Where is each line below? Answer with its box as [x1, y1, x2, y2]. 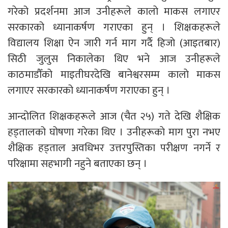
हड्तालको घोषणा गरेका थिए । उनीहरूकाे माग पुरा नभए [8, 123, 220, 141]
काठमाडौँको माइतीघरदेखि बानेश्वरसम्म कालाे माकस [8, 66, 220, 84]
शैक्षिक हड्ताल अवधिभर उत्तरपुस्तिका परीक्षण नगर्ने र [8, 139, 220, 157]
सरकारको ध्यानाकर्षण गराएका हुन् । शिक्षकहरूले [8, 18, 220, 37]
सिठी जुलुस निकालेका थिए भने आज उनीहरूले [8, 50, 220, 68]
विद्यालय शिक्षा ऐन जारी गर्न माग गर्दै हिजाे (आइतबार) [8, 34, 220, 52]
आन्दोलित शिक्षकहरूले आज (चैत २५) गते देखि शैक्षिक [8, 107, 220, 126]
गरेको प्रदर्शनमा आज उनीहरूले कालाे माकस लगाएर [8, 3, 220, 21]
